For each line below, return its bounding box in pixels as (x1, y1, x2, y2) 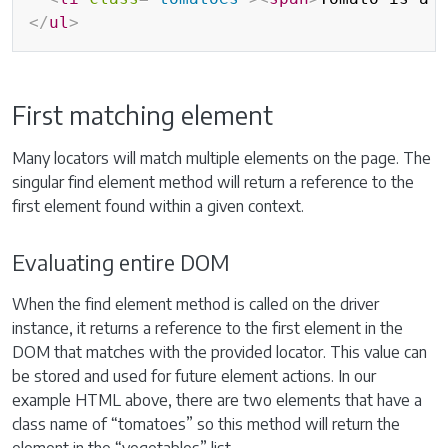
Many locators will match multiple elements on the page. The (12, 148, 431, 168)
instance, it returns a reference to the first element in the (12, 318, 403, 338)
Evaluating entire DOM (12, 249, 230, 276)
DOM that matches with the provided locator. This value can (12, 342, 427, 362)
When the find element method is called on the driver (12, 294, 379, 314)
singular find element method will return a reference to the (12, 172, 414, 192)
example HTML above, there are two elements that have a (12, 390, 422, 410)
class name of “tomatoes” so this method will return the (12, 414, 400, 434)
